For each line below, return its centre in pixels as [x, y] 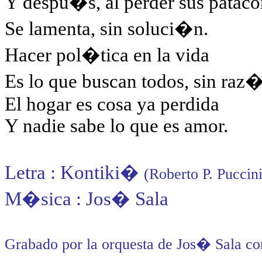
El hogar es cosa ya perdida [112, 104]
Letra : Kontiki [62, 173]
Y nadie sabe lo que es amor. [116, 126]
